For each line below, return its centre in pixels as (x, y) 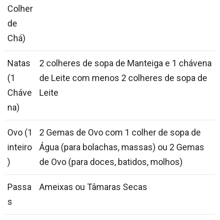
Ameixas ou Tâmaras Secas (93, 187)
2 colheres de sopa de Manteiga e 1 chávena (125, 63)
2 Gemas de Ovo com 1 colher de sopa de (120, 133)
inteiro (20, 147)
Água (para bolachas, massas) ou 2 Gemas (122, 147)
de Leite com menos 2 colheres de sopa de (123, 78)
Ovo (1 (20, 133)
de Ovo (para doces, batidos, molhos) (111, 162)
